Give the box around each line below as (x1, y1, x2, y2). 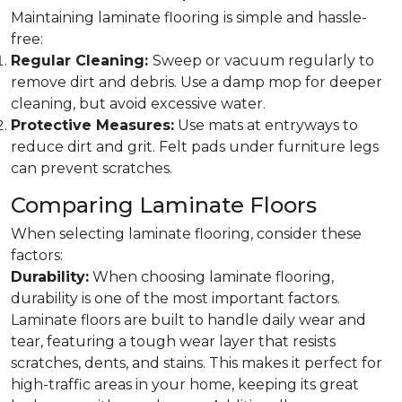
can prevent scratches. (11, 160, 172, 177)
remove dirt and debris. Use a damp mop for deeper (11, 74, 382, 91)
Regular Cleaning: (11, 52, 153, 69)
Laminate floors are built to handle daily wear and (11, 311, 366, 328)
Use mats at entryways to (174, 117, 358, 134)
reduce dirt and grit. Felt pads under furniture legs (11, 138, 379, 155)
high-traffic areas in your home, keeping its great (11, 376, 359, 393)
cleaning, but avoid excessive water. (11, 95, 266, 112)
